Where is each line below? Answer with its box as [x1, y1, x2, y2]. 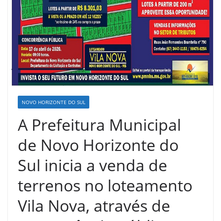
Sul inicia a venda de [18, 154, 167, 176]
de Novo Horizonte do [18, 134, 179, 155]
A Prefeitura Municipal [18, 113, 181, 135]
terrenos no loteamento [18, 174, 192, 196]
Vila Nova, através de [18, 194, 170, 216]
